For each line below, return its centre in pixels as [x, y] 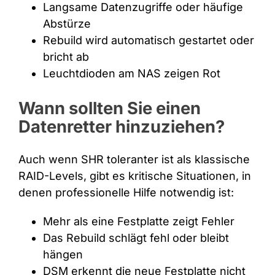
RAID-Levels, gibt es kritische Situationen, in [134, 176]
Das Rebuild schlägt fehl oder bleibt [136, 238]
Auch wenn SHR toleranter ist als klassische [134, 159]
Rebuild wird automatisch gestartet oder [148, 40]
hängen [63, 254]
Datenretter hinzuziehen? [121, 126]
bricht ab [66, 56]
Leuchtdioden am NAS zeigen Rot [131, 73]
